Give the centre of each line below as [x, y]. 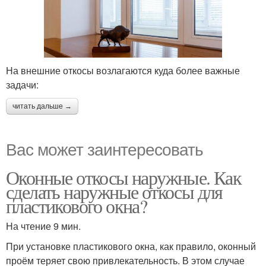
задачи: [22, 85]
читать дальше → [42, 107]
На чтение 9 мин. [43, 226]
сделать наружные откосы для [114, 192]
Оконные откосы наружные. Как [124, 178]
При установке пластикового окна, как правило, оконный [131, 246]
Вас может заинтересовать [104, 149]
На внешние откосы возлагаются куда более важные [123, 71]
